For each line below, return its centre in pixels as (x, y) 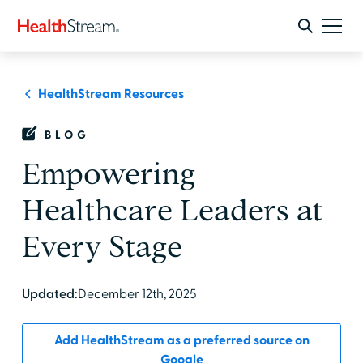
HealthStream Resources (111, 94)
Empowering (109, 174)
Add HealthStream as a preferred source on (181, 340)
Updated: (49, 294)
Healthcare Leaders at (172, 210)
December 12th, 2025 (137, 294)
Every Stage (102, 247)
